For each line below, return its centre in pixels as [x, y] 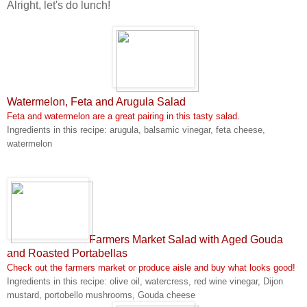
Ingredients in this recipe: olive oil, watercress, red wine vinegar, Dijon [145, 281]
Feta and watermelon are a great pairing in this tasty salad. [123, 116]
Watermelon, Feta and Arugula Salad [96, 102]
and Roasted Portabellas [67, 253]
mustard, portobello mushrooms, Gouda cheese [101, 295]
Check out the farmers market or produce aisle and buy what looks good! [151, 268]
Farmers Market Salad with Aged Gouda [186, 240]
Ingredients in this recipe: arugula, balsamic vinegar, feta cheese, [136, 130]
